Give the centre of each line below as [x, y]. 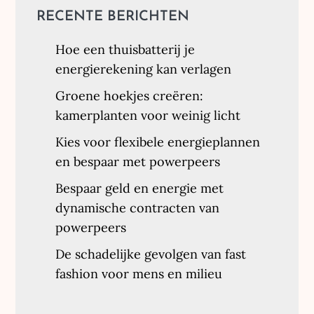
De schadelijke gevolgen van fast [151, 254]
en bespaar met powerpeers [138, 161]
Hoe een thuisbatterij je [125, 49]
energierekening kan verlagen [144, 69]
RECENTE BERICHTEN [113, 16]
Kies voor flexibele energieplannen [158, 142]
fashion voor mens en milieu [139, 273]
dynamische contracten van [138, 207]
